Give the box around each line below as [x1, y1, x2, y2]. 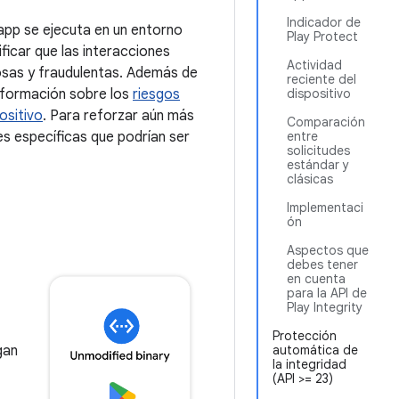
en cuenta [287, 271, 346, 287]
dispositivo [287, 85, 351, 102]
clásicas [287, 171, 333, 187]
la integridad [273, 356, 346, 372]
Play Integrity [287, 299, 362, 315]
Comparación [287, 114, 365, 130]
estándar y [287, 157, 349, 173]
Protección [273, 328, 337, 344]
